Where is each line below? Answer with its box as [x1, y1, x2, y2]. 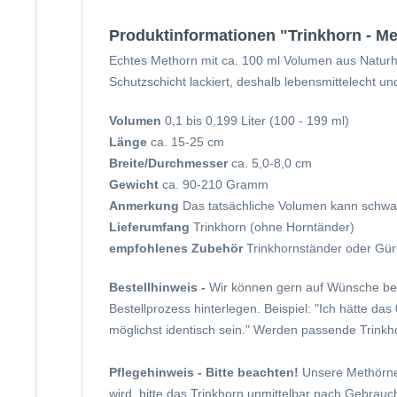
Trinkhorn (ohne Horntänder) [193, 220, 354, 234]
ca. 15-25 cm [147, 135, 224, 149]
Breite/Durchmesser [109, 156, 228, 170]
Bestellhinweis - [109, 280, 209, 294]
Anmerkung [109, 198, 183, 213]
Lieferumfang [109, 220, 193, 234]
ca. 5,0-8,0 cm [228, 156, 312, 170]
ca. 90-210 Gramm [159, 177, 269, 191]
